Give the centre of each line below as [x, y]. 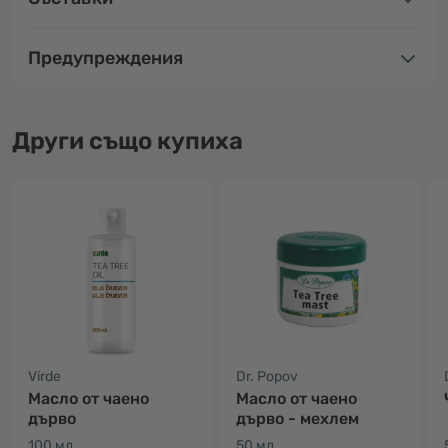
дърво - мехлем [297, 418]
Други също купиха [127, 141]
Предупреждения [105, 58]
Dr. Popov [267, 376]
